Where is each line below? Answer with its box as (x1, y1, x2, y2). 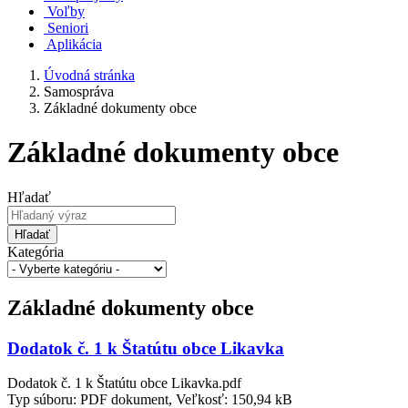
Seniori (47, 20, 88, 36)
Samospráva (44, 84, 114, 99)
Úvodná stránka (44, 67, 135, 83)
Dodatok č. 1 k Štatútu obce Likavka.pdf (7, 375, 241, 392)
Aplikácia (46, 36, 102, 52)
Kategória (7, 243, 64, 260)
